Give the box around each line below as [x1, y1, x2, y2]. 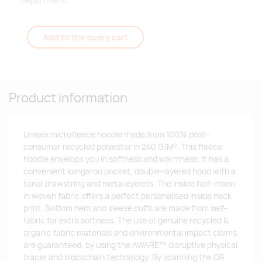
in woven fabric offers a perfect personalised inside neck [23, 191, 232, 202]
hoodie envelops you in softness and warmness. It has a [23, 154, 229, 165]
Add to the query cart [43, 32, 128, 43]
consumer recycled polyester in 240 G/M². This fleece [23, 142, 222, 153]
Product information [9, 89, 127, 107]
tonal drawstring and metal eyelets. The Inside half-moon [23, 178, 235, 189]
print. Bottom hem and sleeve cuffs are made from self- [23, 203, 227, 214]
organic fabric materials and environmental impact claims [23, 227, 237, 239]
